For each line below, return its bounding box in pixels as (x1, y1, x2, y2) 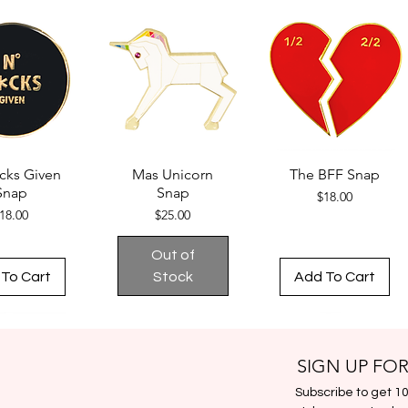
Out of (150, 247, 195, 262)
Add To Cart (294, 269, 376, 284)
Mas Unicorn (132, 165, 214, 183)
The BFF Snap (290, 165, 381, 183)
